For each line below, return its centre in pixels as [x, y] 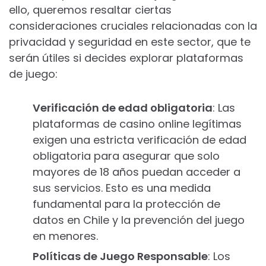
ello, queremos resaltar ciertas [90, 10]
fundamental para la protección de [126, 204]
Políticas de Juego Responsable [120, 256]
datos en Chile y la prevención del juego [139, 220]
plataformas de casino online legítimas [137, 124]
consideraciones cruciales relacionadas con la [133, 26]
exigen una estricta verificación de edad [140, 140]
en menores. [65, 236]
